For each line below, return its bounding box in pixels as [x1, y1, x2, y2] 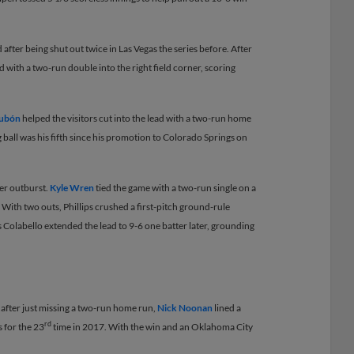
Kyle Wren [50, 181, 94, 194]
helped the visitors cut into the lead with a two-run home [21, 111, 251, 124]
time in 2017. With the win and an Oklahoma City [51, 320, 253, 333]
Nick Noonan [157, 301, 213, 314]
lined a [213, 301, 241, 314]
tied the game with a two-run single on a [94, 181, 256, 194]
